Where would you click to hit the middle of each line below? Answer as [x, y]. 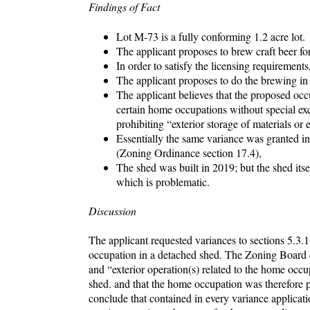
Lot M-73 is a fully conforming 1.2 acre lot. [211, 36]
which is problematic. [163, 181]
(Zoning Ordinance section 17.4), [189, 152]
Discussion [112, 210]
